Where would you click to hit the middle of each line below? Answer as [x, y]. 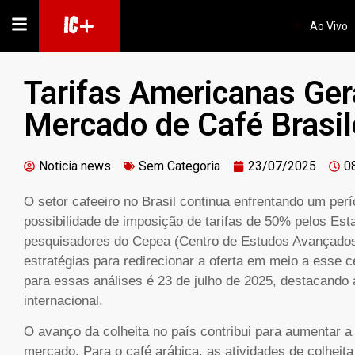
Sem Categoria [179, 166]
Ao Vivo [329, 26]
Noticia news [75, 166]
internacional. [63, 301]
